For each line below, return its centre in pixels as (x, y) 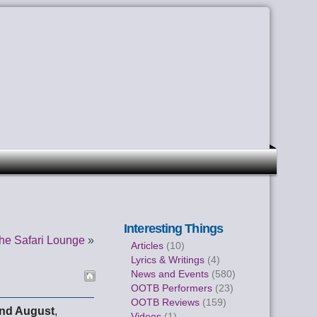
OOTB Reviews (166, 302)
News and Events (170, 274)
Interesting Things (173, 229)
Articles (148, 246)
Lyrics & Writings (168, 260)
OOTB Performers (172, 288)
